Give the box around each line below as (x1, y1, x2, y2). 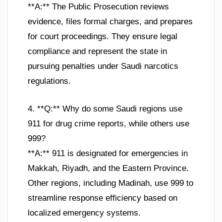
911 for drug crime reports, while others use (28, 118, 189, 128)
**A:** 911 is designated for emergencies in (28, 148, 188, 158)
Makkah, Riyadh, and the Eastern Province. (28, 163, 189, 173)
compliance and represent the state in (28, 47, 167, 56)
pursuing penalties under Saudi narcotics (28, 61, 178, 71)
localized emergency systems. (28, 208, 141, 218)
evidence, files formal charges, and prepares (28, 17, 193, 27)
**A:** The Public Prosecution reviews (28, 2, 169, 12)
